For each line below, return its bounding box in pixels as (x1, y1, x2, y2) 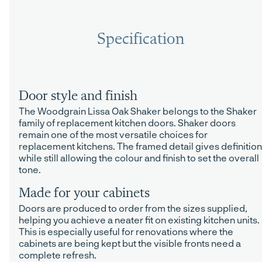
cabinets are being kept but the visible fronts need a (19, 237, 241, 249)
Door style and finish (19, 89, 137, 104)
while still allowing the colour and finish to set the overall (19, 152, 259, 164)
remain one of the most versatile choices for (19, 129, 208, 140)
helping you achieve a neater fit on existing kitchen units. (19, 214, 260, 226)
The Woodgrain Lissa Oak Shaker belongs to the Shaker (19, 105, 257, 117)
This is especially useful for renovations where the (19, 226, 233, 237)
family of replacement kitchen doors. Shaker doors (19, 117, 236, 129)
